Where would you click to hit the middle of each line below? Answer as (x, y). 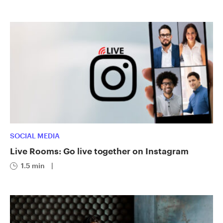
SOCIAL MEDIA (35, 136)
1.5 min (33, 166)
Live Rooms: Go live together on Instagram (100, 151)
